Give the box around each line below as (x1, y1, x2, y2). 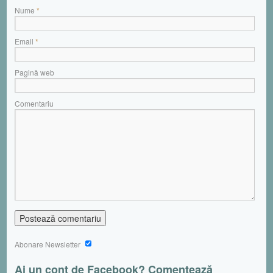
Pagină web (15, 66, 54, 77)
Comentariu (15, 97, 54, 108)
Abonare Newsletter (15, 238, 82, 249)
